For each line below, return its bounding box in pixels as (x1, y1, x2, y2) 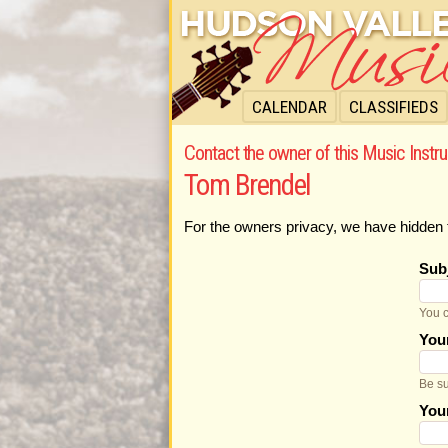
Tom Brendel (183, 167, 311, 202)
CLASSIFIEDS (349, 97, 438, 117)
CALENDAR (252, 97, 327, 117)
